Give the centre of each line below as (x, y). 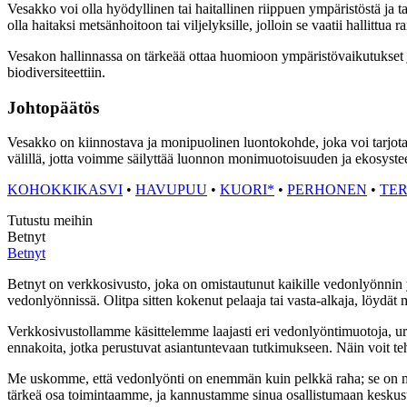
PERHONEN (327, 190)
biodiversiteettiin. (56, 72)
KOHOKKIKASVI (65, 190)
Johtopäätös (53, 107)
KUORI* (247, 190)
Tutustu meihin (50, 221)
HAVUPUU (171, 190)
